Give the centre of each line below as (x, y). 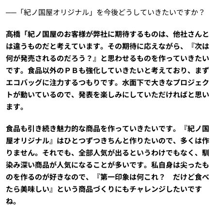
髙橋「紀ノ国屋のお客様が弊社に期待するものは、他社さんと (107, 34)
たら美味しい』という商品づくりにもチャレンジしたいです (104, 189)
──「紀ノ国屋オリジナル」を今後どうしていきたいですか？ (105, 12)
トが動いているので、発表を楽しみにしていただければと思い (107, 94)
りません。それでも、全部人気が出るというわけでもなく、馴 (107, 153)
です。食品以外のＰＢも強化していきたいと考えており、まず (107, 70)
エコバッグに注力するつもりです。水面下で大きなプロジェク (107, 82)
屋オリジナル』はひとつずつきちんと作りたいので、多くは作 (107, 140)
